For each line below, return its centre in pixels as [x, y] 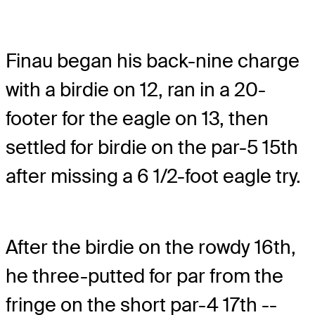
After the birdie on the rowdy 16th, [151, 247]
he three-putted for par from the [144, 276]
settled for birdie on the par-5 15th [152, 148]
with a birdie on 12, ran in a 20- [136, 90]
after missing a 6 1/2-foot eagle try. [153, 176]
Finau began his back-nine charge [153, 61]
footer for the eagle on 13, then [137, 119]
